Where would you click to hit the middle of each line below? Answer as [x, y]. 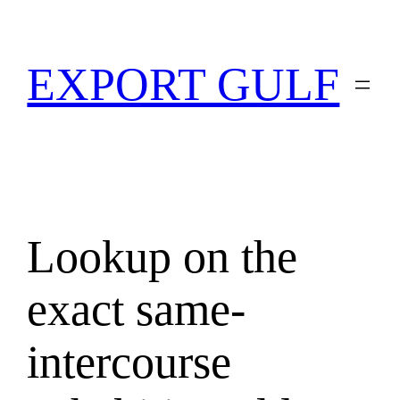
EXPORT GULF [183, 85]
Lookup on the [162, 256]
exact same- [137, 309]
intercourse [129, 362]
